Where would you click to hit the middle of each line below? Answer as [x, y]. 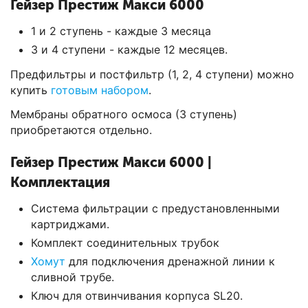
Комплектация [60, 183]
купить [31, 90]
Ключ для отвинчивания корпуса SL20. [137, 296]
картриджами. [70, 224]
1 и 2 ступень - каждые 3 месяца [121, 31]
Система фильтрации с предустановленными [155, 209]
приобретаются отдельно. [81, 130]
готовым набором [100, 90]
